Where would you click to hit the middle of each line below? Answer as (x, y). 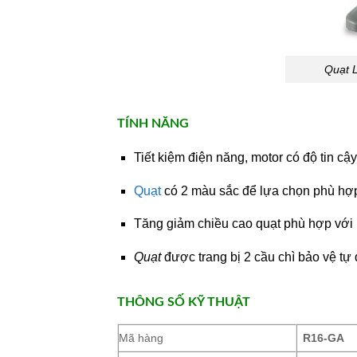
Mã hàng (141, 337)
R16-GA (324, 337)
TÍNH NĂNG (153, 124)
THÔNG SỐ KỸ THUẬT (184, 302)
